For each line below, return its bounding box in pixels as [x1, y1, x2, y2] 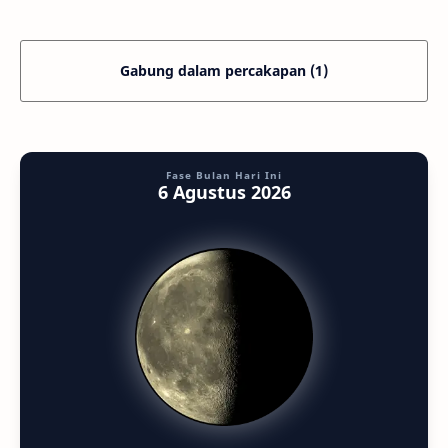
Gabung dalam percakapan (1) [120, 61, 328, 81]
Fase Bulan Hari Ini [166, 168, 282, 183]
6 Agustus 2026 [157, 180, 291, 205]
